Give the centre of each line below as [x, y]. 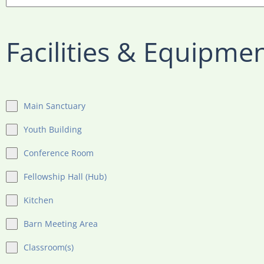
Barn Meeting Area [61, 224]
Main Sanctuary [55, 106]
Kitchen [39, 200]
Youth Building [53, 129]
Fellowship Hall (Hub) [65, 176]
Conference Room [59, 153]
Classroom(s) [49, 247]
